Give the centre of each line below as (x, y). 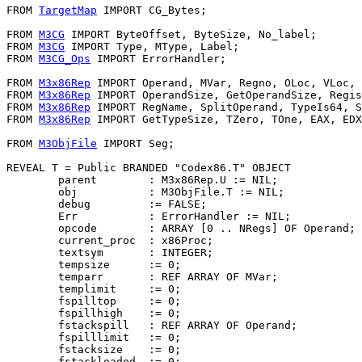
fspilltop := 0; (94, 301)
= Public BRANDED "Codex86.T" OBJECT (175, 167)
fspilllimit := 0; (94, 337)
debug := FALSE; (107, 204)
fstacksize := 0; (94, 349)
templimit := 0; (94, 288)
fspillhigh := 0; (94, 313)
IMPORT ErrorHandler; (158, 58)
